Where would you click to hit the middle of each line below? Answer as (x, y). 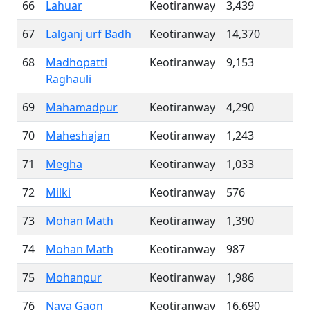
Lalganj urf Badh (89, 34)
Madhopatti (76, 62)
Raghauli (69, 79)
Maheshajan (78, 136)
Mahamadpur (82, 107)
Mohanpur (74, 277)
